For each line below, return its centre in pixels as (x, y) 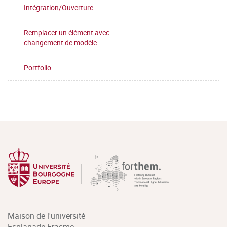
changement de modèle (60, 42)
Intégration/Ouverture (59, 7)
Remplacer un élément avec (67, 33)
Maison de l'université (46, 216)
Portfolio (37, 68)
